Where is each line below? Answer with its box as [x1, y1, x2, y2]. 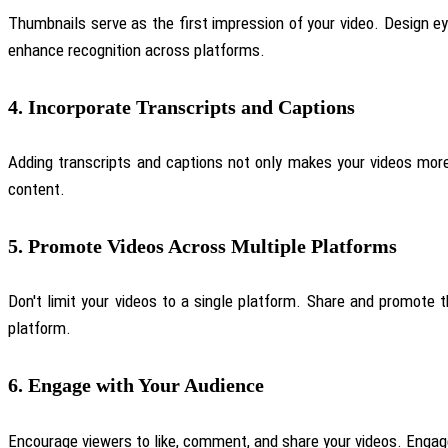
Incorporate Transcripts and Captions [28, 95, 355, 118]
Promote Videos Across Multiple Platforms [28, 234, 397, 257]
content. [8, 179, 65, 200]
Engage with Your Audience [28, 374, 264, 397]
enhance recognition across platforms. [8, 40, 265, 61]
